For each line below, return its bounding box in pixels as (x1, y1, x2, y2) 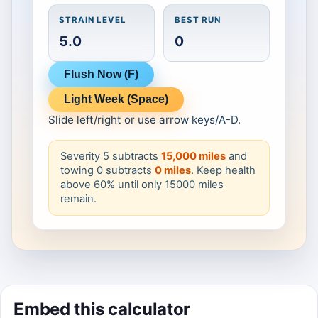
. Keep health (190, 164, 256, 177)
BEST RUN (174, 15, 221, 26)
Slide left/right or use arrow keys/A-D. (48, 113, 241, 127)
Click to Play (126, 11, 192, 24)
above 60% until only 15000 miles (60, 178, 224, 192)
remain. (60, 192, 97, 206)
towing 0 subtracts (60, 164, 155, 177)
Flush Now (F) (63, 67, 138, 80)
